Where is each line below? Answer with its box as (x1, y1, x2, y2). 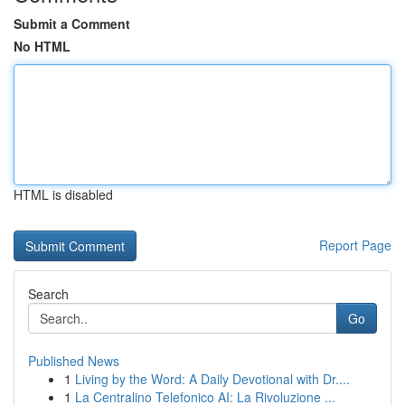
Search (28, 285, 69, 303)
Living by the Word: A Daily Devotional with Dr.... (75, 370, 350, 388)
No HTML (14, 37, 71, 55)
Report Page (319, 236, 391, 254)
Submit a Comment (14, 14, 130, 33)
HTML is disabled (14, 185, 113, 203)
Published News (28, 352, 119, 370)
